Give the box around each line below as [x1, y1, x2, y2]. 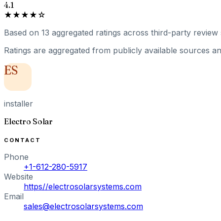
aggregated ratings [52, 27, 121, 37]
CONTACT [4, 136, 41, 144]
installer [4, 98, 33, 109]
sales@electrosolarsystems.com [24, 201, 143, 211]
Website [4, 171, 33, 182]
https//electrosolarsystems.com [24, 181, 142, 191]
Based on [4, 27, 41, 37]
